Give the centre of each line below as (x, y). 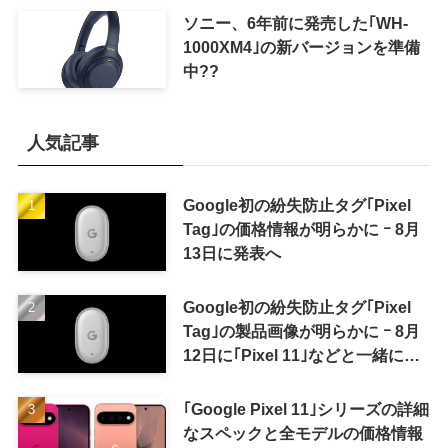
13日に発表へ (231, 253)
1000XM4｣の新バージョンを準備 (301, 46)
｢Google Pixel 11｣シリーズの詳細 (305, 408)
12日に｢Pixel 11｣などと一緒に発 (301, 355)
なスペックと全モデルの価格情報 (302, 432)
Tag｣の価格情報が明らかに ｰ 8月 (301, 229)
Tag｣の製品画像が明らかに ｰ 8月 (301, 331)
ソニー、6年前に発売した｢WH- (295, 22)
